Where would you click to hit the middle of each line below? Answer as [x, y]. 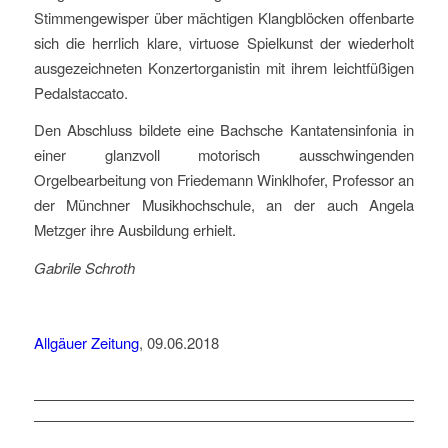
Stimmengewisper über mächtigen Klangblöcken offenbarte [224, 17]
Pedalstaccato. [80, 92]
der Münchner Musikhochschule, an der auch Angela [224, 205]
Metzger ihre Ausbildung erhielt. [134, 230]
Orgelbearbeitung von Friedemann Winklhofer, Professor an [224, 180]
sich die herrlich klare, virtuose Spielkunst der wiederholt [224, 42]
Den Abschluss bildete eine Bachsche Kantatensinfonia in [224, 130]
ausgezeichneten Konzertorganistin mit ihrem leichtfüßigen [224, 67]
